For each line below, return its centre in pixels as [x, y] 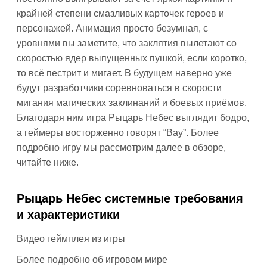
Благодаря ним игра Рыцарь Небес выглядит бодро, [133, 118]
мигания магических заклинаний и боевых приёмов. [132, 103]
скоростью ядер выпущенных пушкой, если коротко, [132, 58]
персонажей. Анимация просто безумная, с [112, 28]
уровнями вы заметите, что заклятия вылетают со [127, 43]
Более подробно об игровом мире [92, 260]
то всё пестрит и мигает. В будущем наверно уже [124, 73]
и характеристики [68, 215]
